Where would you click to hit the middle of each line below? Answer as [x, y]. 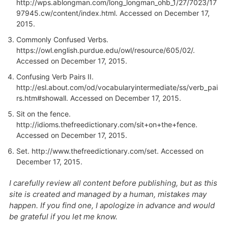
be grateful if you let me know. [63, 216]
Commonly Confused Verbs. [62, 39]
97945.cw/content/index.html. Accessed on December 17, [113, 13]
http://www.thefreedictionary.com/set [94, 151]
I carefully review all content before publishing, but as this [113, 183]
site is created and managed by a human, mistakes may [108, 194]
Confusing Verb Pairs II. [55, 76]
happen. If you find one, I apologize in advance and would [112, 205]
